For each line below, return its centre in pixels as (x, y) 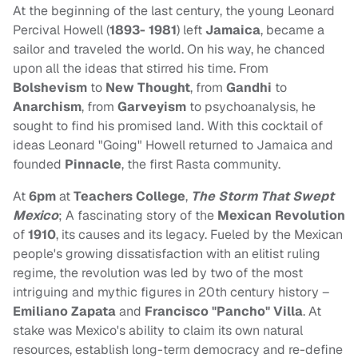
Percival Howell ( (61, 30)
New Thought (148, 88)
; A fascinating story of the (138, 216)
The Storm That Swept (261, 197)
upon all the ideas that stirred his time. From (141, 69)
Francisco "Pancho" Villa (224, 312)
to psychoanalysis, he (253, 107)
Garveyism (153, 107)
